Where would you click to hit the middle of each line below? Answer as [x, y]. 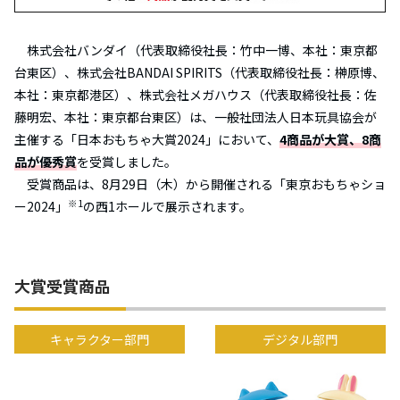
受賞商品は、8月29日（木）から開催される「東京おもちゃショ [206, 184]
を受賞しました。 [127, 162]
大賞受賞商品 [62, 286]
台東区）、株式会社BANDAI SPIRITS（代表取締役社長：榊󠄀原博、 [200, 73]
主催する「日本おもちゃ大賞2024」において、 [147, 140]
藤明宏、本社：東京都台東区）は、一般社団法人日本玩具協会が [196, 117]
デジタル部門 [300, 340]
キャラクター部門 [100, 340]
